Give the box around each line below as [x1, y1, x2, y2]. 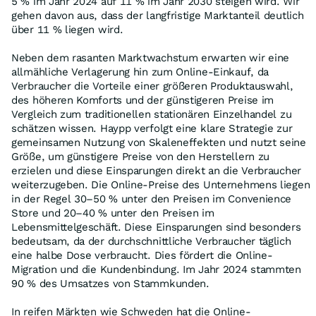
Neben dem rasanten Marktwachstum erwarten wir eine [11, 51, 290, 64]
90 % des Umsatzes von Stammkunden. [11, 277, 209, 290]
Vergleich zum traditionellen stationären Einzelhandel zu [11, 108, 292, 121]
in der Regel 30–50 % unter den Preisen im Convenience [11, 193, 292, 205]
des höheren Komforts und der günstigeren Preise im [11, 94, 274, 107]
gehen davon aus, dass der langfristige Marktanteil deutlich [11, 9, 304, 22]
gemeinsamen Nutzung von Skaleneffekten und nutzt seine [11, 136, 306, 149]
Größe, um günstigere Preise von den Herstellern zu [11, 150, 270, 163]
